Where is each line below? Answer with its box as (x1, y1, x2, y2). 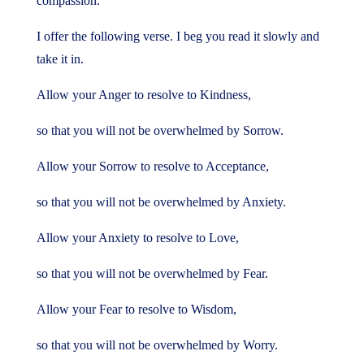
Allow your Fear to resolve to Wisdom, (36, 302, 236, 316)
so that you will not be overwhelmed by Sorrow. (36, 123, 284, 137)
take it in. (36, 52, 84, 66)
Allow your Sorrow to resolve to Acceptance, (36, 159, 269, 173)
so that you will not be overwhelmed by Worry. (36, 338, 278, 352)
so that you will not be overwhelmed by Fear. (36, 266, 268, 280)
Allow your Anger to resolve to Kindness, (36, 88, 251, 102)
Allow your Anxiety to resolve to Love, (36, 231, 239, 245)
